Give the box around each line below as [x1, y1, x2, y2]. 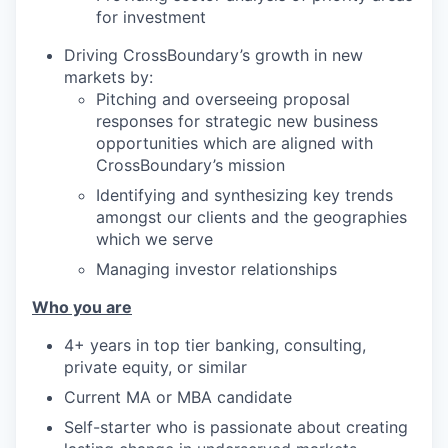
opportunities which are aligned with [96, 133, 373, 153]
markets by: [64, 67, 153, 87]
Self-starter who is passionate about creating [64, 417, 408, 437]
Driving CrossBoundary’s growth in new [64, 45, 363, 65]
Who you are [32, 297, 132, 317]
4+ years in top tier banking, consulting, [64, 335, 366, 355]
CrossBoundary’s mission [96, 155, 285, 175]
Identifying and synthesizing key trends [96, 185, 393, 205]
